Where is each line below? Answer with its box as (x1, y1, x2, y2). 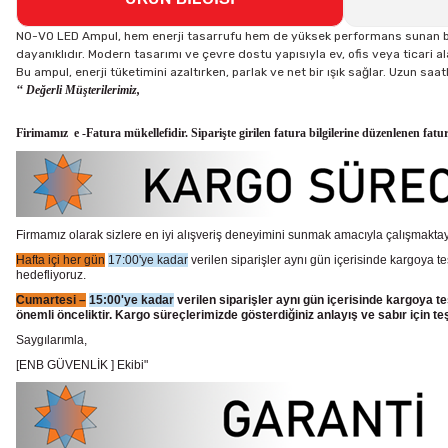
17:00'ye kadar (108, 253, 188, 267)
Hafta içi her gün (16, 253, 105, 267)
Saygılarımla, (16, 333, 87, 347)
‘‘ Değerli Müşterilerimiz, (16, 83, 143, 97)
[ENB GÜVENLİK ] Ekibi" (16, 358, 148, 372)
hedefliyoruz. (16, 268, 86, 282)
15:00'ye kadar (89, 293, 174, 307)
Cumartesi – (16, 293, 86, 307)
